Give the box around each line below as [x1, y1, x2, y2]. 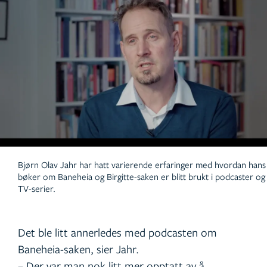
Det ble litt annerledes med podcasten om [18, 225, 217, 240]
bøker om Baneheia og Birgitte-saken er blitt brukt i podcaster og [18, 170, 265, 183]
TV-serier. [18, 182, 55, 195]
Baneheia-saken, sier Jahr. [18, 241, 139, 257]
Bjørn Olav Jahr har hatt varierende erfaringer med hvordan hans [18, 159, 266, 171]
